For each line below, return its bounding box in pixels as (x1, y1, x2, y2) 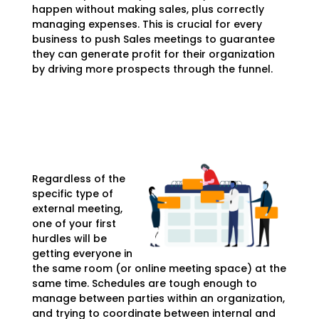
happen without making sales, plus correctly (31, 2, 264, 17)
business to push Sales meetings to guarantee (31, 32, 275, 47)
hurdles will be (31, 231, 107, 246)
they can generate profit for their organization (31, 47, 275, 62)
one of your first (31, 216, 116, 231)
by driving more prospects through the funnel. (31, 62, 273, 77)
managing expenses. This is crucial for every (31, 17, 262, 32)
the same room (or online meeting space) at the (31, 261, 286, 276)
